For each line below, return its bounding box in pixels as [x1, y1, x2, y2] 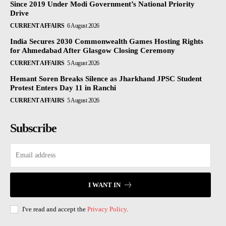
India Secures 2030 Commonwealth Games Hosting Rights [10, 37, 203, 45]
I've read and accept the [22, 205, 87, 213]
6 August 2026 [67, 22, 99, 29]
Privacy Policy [87, 205, 127, 213]
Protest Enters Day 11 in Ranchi [10, 83, 116, 92]
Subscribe [10, 121, 56, 135]
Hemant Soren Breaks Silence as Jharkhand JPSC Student [10, 74, 202, 83]
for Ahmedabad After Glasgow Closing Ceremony [10, 46, 175, 54]
